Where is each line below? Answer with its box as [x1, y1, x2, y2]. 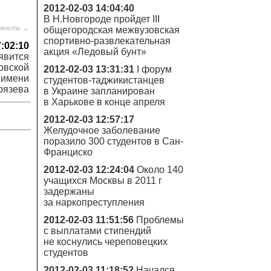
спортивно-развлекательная [44, 36, 171, 46]
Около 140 [137, 165, 183, 175]
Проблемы [136, 215, 184, 225]
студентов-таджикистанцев [44, 75, 165, 85]
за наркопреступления [44, 197, 145, 207]
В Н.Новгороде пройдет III [44, 14, 160, 24]
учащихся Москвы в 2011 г [44, 175, 162, 186]
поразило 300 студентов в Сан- [44, 136, 183, 146]
